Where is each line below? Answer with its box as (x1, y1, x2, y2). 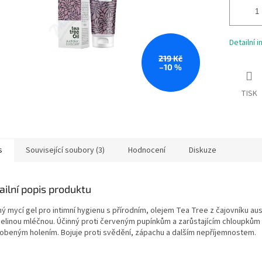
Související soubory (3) (26, 144, 105, 156)
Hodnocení (128, 144, 166, 156)
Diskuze (189, 144, 216, 156)
